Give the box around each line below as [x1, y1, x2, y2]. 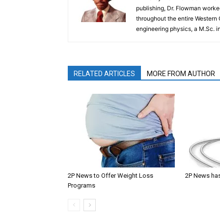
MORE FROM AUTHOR [147, 70, 215, 78]
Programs [68, 182, 95, 189]
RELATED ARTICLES [74, 70, 135, 78]
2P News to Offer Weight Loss [68, 172, 153, 179]
